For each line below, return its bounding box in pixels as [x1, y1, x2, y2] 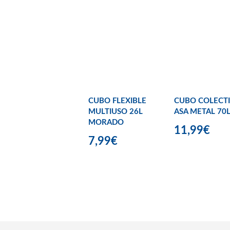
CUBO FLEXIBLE [88, 97, 146, 105]
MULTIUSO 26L [88, 108, 143, 116]
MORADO [88, 119, 124, 127]
